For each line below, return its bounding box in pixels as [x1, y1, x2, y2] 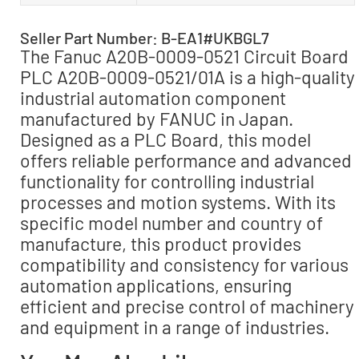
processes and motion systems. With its [20, 190, 336, 213]
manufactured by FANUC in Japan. [20, 107, 293, 130]
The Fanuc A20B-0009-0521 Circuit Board [20, 44, 349, 67]
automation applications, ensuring [20, 273, 292, 296]
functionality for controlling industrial [20, 169, 314, 192]
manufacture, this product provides [20, 232, 301, 255]
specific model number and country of [20, 211, 323, 234]
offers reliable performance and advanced [20, 148, 352, 171]
